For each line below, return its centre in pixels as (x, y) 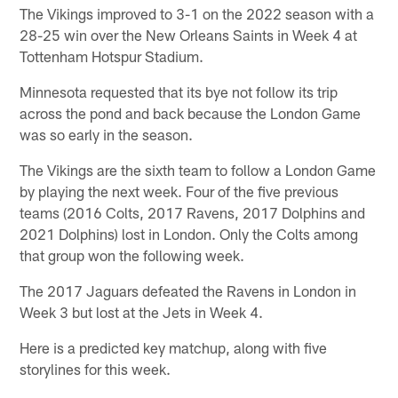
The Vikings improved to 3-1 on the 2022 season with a (197, 14)
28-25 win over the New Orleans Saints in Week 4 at (189, 35)
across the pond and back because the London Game (191, 113)
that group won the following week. (132, 255)
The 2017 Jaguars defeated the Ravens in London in (188, 291)
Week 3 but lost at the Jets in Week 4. (142, 312)
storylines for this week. (96, 369)
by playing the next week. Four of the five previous (179, 191)
